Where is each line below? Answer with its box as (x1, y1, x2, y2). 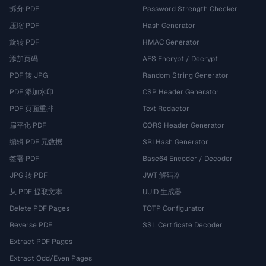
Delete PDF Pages (9, 204, 69, 213)
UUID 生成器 (142, 187, 182, 197)
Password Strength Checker (142, 4, 237, 14)
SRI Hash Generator (142, 137, 208, 147)
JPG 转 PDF (9, 170, 47, 180)
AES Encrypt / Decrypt (142, 54, 218, 64)
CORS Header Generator (142, 121, 224, 130)
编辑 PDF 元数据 (9, 137, 62, 147)
